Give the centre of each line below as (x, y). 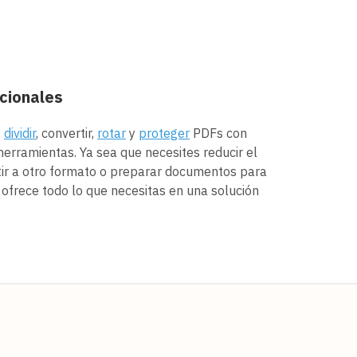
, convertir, (67, 133)
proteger (164, 133)
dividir (20, 133)
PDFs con (218, 133)
